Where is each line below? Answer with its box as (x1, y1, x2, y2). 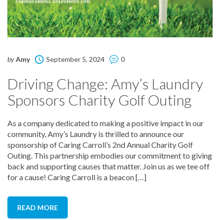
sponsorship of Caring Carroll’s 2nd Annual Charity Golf (7, 139, 193, 149)
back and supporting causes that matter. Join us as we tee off (7, 161, 210, 171)
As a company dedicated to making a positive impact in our (7, 118, 204, 128)
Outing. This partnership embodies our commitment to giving (7, 150, 212, 160)
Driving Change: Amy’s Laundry (7, 74, 203, 92)
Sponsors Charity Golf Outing (7, 90, 192, 109)
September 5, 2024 (46, 55, 105, 63)
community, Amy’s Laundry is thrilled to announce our (7, 129, 184, 138)
